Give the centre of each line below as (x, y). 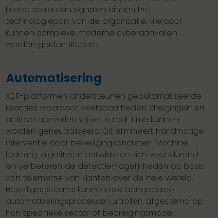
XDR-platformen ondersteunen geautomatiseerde (104, 96)
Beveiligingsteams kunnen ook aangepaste (90, 190)
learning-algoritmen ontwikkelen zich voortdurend (102, 155)
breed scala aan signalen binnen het (78, 10)
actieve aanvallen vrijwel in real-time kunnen (92, 120)
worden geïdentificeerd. (52, 45)
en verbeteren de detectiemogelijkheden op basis (105, 166)
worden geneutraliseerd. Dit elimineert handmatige (105, 131)
